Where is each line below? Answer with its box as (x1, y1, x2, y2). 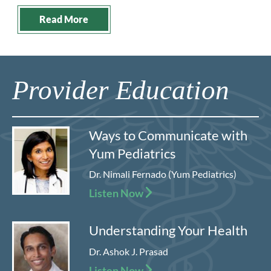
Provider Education (12, 74, 230, 105)
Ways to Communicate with (89, 126, 248, 143)
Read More (39, 13, 89, 25)
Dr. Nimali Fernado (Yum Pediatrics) (89, 168, 237, 180)
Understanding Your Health (89, 222, 248, 239)
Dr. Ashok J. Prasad (89, 245, 169, 257)
